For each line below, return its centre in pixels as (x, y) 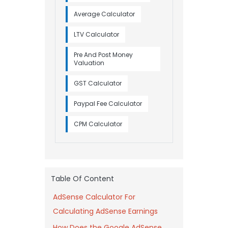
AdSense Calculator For (94, 197)
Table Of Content (82, 178)
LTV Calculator (96, 34)
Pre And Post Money (103, 54)
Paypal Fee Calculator (108, 103)
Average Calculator (104, 14)
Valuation (89, 63)
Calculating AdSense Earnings (105, 211)
